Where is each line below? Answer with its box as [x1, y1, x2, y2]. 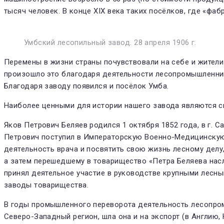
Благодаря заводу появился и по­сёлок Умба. [4, 81, 169, 91]
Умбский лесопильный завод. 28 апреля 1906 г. [24, 38, 196, 47]
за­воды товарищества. [4, 180, 88, 190]
